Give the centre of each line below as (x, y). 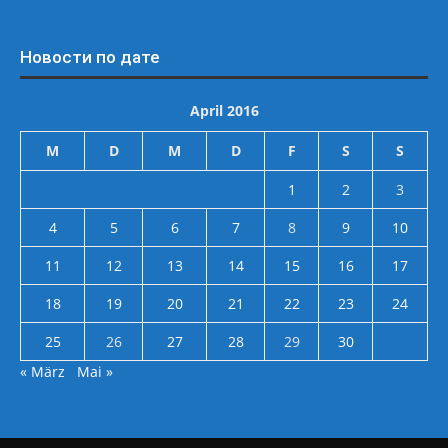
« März (42, 371)
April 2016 (224, 110)
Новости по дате (90, 57)
